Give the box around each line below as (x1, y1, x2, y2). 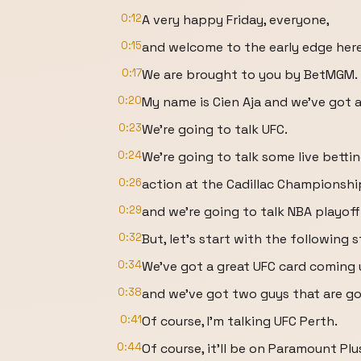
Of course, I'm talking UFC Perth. (142, 313, 338, 330)
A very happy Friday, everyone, (142, 11, 330, 28)
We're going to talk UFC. (142, 121, 288, 138)
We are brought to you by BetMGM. (142, 66, 358, 83)
